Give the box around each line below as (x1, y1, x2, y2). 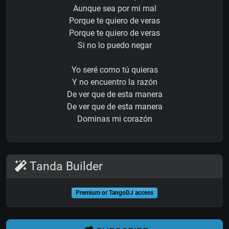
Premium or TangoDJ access (76, 189, 153, 197)
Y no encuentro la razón (72, 77, 157, 87)
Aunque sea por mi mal (73, 4, 156, 14)
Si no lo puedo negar (77, 40, 152, 51)
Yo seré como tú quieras (71, 65, 158, 75)
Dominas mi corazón (77, 114, 152, 124)
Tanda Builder (27, 159, 103, 174)
